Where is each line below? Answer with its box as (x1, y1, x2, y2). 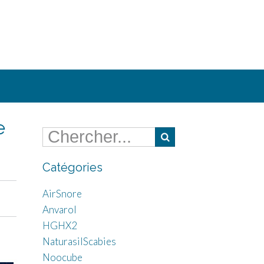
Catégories (42, 160, 103, 174)
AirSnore (42, 187, 82, 200)
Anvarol (42, 203, 77, 216)
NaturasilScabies (42, 235, 116, 247)
